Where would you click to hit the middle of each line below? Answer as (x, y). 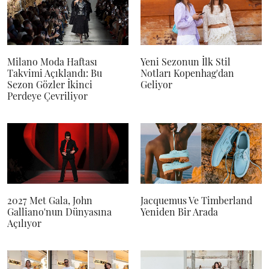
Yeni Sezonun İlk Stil (186, 62)
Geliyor (156, 85)
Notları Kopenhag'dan (187, 73)
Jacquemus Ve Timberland (196, 201)
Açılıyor (24, 223)
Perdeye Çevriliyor (47, 96)
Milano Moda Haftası (52, 62)
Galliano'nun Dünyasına (59, 212)
